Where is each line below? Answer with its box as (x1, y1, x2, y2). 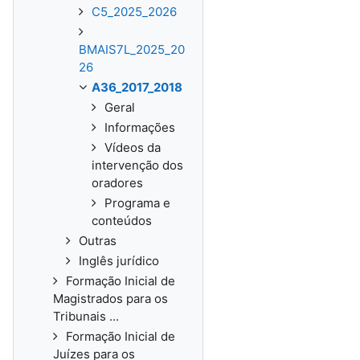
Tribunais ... (53, 309, 119, 324)
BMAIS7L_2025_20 (79, 42, 185, 57)
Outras (79, 233, 117, 248)
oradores (92, 175, 143, 190)
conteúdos (92, 213, 152, 228)
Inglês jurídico (79, 253, 159, 268)
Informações (104, 120, 175, 135)
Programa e (104, 195, 170, 211)
